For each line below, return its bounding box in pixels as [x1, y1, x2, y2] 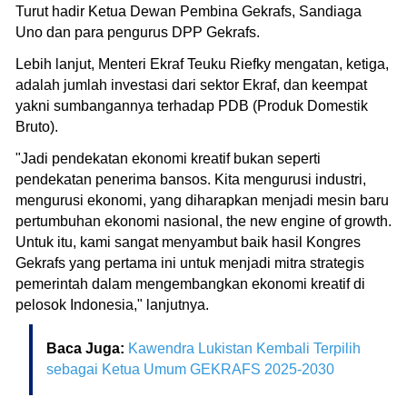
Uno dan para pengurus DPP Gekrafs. [15, 24, 263, 40]
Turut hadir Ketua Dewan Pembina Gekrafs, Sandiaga [15, 3, 362, 19]
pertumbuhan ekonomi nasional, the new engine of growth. [15, 213, 392, 229]
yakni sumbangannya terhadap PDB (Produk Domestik [15, 97, 368, 114]
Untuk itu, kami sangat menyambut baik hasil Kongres [15, 233, 361, 250]
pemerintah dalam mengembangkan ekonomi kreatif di [15, 275, 365, 292]
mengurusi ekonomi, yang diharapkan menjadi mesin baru [15, 192, 389, 208]
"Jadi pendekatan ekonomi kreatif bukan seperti [15, 150, 321, 166]
